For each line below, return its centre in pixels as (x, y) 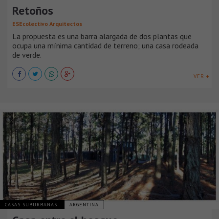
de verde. (27, 55)
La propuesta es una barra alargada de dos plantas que (102, 36)
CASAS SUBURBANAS (32, 205)
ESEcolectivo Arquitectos (47, 23)
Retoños (33, 10)
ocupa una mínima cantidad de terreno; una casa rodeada (105, 45)
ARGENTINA (84, 205)
